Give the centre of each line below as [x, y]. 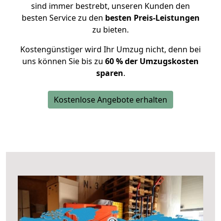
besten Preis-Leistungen [152, 18]
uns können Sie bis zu [64, 61]
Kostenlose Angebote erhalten [110, 100]
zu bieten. [110, 30]
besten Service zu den [63, 18]
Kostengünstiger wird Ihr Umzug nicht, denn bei [110, 49]
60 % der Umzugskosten [152, 61]
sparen [110, 73]
